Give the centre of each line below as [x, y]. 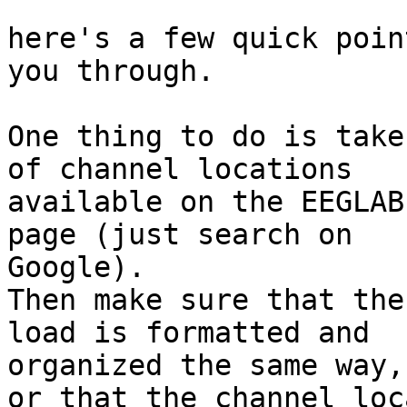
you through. [111, 71]
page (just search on [180, 235]
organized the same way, [206, 366]
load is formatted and [189, 333]
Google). [76, 268]
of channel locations [180, 169]
